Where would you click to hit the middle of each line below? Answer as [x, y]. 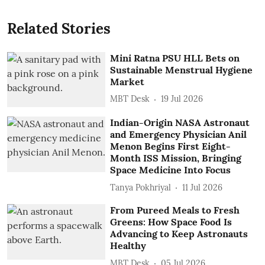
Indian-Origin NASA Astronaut [180, 123]
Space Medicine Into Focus [171, 170]
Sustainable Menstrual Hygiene [182, 70]
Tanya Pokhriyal [141, 187]
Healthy [128, 246]
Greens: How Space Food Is [171, 222]
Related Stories [59, 28]
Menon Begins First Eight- [171, 146]
